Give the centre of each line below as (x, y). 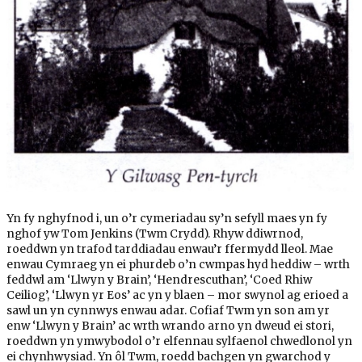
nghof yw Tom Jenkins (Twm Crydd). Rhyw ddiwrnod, (154, 234)
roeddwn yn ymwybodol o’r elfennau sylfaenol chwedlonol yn (179, 341)
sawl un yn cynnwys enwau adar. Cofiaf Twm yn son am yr (168, 310)
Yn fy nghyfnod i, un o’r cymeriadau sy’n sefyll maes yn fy (166, 218)
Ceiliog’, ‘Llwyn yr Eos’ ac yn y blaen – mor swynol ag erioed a (177, 295)
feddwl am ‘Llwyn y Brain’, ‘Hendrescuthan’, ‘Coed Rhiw (159, 280)
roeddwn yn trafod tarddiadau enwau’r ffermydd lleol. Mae (169, 249)
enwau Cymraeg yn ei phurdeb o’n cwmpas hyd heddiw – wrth (178, 264)
